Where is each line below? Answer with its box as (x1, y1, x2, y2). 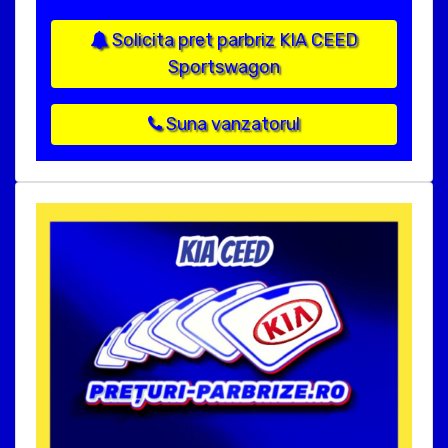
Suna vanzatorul (162, 113, 300, 136)
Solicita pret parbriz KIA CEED (108, 29, 358, 52)
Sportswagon (168, 56, 280, 79)
